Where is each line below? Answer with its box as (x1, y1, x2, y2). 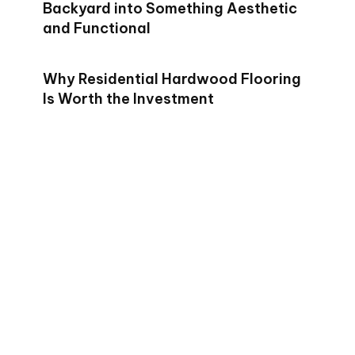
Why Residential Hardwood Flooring (43, 70, 301, 89)
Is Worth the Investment (43, 90, 214, 109)
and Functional (43, 19, 154, 38)
